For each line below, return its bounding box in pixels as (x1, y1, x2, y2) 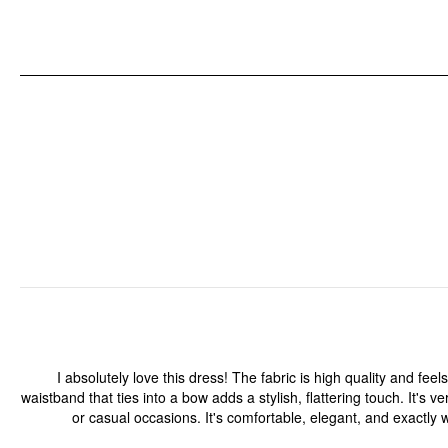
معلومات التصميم (337, 18, 438, 38)
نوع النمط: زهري (345, 73, 427, 90)
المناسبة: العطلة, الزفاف (304, 49, 427, 66)
